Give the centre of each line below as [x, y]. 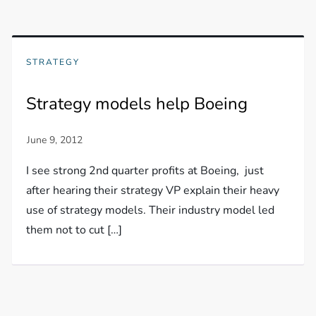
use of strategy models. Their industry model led [151, 210]
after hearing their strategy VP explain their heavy [153, 190]
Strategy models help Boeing [137, 104]
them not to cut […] [74, 230]
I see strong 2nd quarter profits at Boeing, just [145, 171]
